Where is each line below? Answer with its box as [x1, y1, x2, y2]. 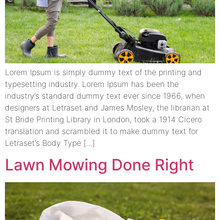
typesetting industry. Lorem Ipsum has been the [5, 79, 179, 89]
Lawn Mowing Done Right [5, 155, 194, 175]
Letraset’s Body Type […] [5, 137, 95, 148]
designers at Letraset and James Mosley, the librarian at [5, 102, 210, 112]
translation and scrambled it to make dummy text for [5, 126, 198, 136]
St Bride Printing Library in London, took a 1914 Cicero [5, 114, 202, 124]
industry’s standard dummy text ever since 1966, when [5, 90, 205, 101]
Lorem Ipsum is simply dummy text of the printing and [5, 67, 202, 77]
